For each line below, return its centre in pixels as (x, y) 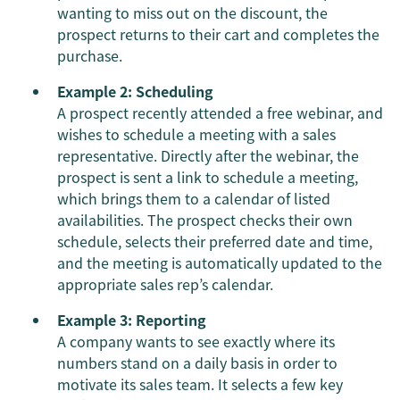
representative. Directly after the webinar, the (208, 155)
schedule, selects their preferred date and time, (215, 241)
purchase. (90, 55)
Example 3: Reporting (132, 320)
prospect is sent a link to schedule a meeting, (208, 177)
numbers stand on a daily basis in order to (197, 362)
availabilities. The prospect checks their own (205, 220)
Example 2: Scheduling (135, 91)
